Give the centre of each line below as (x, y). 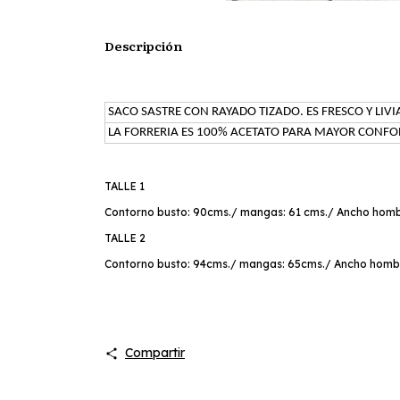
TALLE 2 (125, 238)
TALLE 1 (125, 186)
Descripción (143, 46)
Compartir (154, 353)
